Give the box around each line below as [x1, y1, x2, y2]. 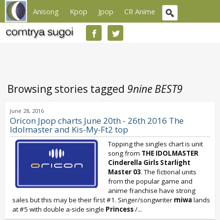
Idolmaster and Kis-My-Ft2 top [10, 124, 128, 135]
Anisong [33, 6, 59, 16]
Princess [106, 205, 134, 214]
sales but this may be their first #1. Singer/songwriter [12, 195, 174, 204]
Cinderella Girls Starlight [108, 158, 191, 167]
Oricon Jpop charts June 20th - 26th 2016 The [10, 115, 184, 126]
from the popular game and [108, 177, 192, 186]
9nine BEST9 [127, 82, 183, 96]
